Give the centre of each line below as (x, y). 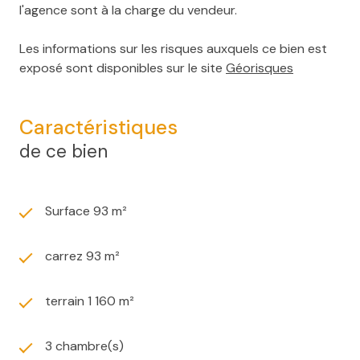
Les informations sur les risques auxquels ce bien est (173, 48)
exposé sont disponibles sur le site (123, 67)
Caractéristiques (98, 127)
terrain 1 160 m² (90, 301)
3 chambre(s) (84, 346)
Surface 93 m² (86, 211)
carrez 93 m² (82, 256)
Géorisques (260, 67)
